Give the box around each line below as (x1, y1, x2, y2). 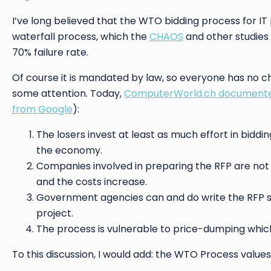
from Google (12, 102, 73, 116)
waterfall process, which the (12, 29, 149, 44)
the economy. (36, 143, 102, 157)
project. (36, 206, 73, 220)
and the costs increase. (36, 174, 147, 189)
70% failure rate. (12, 45, 88, 59)
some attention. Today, (12, 86, 124, 100)
